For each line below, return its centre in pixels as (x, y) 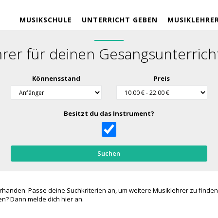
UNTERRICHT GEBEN (120, 20)
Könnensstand (56, 78)
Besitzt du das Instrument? (109, 113)
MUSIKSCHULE (46, 20)
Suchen (109, 153)
